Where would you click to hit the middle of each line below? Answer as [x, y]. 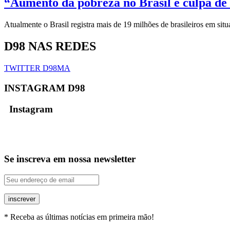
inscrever [22, 199]
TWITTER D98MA [37, 68]
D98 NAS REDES [50, 46]
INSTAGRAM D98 [45, 88]
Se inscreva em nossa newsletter [70, 159]
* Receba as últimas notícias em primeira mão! [79, 217]
